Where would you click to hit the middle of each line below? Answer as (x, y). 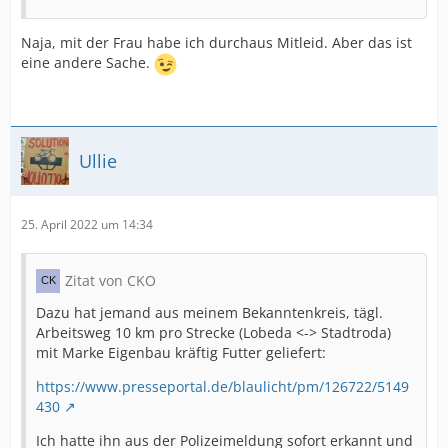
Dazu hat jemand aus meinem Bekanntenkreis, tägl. (209, 312)
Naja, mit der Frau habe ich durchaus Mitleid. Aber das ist (216, 42)
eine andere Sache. (87, 63)
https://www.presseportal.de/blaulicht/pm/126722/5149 (222, 386)
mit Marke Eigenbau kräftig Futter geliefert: (181, 352)
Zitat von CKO (110, 280)
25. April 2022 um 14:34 (87, 224)
